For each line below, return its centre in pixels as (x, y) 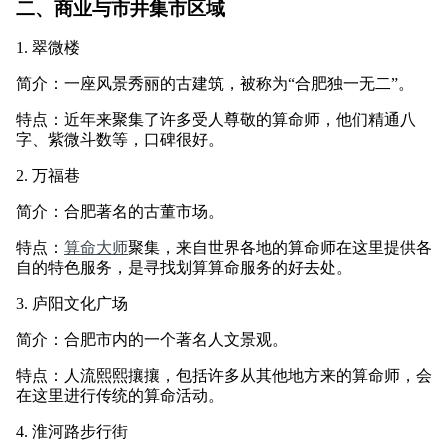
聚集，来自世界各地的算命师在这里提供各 (280, 247)
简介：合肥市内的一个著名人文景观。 (152, 339)
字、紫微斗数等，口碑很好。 (120, 139)
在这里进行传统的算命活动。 (120, 395)
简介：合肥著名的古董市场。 (120, 211)
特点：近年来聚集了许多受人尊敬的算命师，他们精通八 (216, 119)
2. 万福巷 (48, 175)
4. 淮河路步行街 (72, 431)
